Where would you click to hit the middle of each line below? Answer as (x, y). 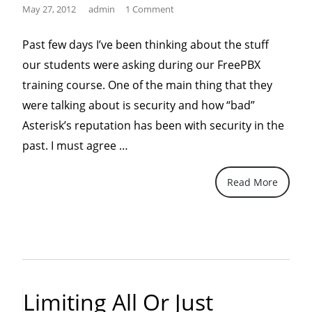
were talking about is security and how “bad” (139, 105)
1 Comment (150, 9)
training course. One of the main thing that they (148, 85)
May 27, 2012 (49, 9)
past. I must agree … (76, 146)
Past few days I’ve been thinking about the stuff (146, 45)
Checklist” (153, 266)
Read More (252, 182)
